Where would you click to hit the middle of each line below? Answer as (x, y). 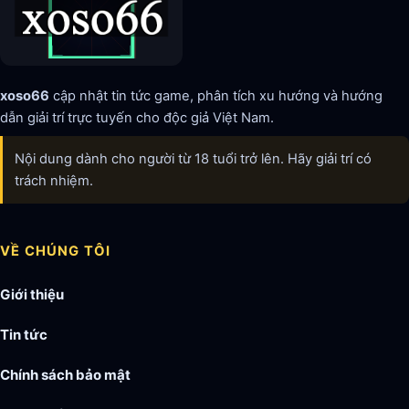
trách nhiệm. (53, 180)
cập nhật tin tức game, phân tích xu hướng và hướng (216, 96)
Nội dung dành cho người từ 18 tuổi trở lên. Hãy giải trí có (193, 158)
